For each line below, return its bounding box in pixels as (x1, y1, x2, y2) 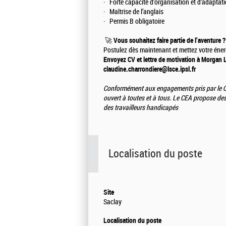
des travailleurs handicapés (103, 103, 178, 112)
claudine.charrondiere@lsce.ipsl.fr (103, 65, 196, 74)
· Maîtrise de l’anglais (103, 8, 163, 17)
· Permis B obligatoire (103, 17, 164, 26)
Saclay (103, 198, 122, 207)
